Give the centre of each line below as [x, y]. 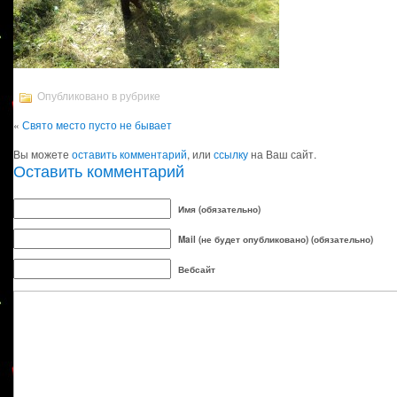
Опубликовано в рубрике [97, 97]
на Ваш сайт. [282, 154]
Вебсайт [197, 269]
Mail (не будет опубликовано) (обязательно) [276, 239]
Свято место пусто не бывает [97, 125]
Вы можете [43, 154]
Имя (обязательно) [219, 209]
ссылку [231, 154]
